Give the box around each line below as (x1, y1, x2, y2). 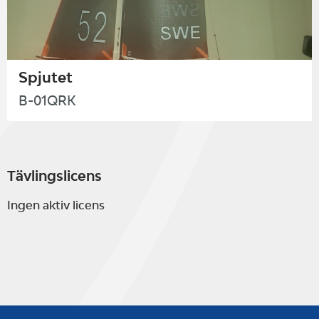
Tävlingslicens (7, 167, 102, 184)
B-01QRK (19, 92, 75, 108)
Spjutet (19, 68, 73, 87)
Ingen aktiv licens (7, 197, 105, 212)
